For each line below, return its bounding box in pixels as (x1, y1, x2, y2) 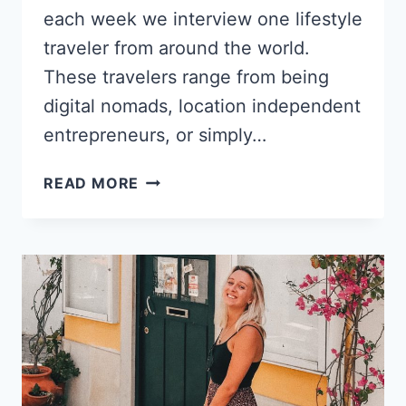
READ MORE (43, 173, 140, 192)
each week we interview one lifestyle (43, 7, 362, 30)
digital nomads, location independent (43, 94, 361, 117)
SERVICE (138, 213, 206, 232)
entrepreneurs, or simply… (43, 123, 266, 146)
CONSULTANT (138, 349, 247, 368)
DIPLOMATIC (138, 190, 237, 209)
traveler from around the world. (43, 36, 310, 59)
